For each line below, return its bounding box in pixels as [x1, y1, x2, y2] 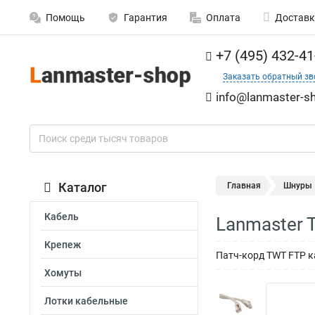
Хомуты [44, 267, 82, 278]
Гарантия [124, 12, 167, 23]
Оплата [206, 12, 240, 23]
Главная [227, 181, 261, 191]
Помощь [46, 12, 85, 23]
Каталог [58, 180, 107, 195]
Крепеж [44, 239, 81, 250]
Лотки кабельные [44, 295, 128, 307]
